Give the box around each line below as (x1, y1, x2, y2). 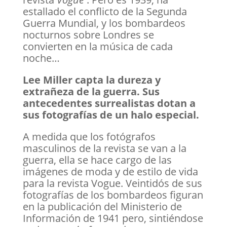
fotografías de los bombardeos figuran (22, 188, 203, 202)
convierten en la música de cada (22, 40, 173, 53)
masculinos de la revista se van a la (22, 141, 186, 155)
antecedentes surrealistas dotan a (22, 96, 196, 110)
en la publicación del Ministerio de (22, 200, 182, 213)
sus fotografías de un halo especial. (22, 108, 199, 122)
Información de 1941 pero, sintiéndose (22, 211, 203, 225)
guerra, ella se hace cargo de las (22, 153, 172, 167)
